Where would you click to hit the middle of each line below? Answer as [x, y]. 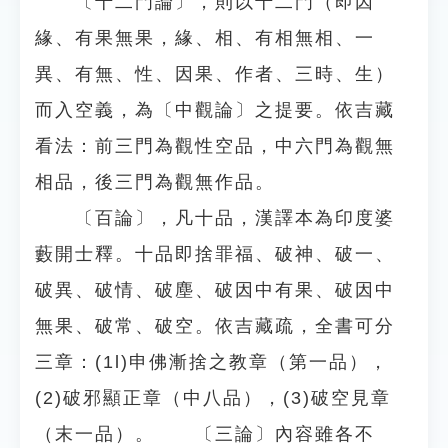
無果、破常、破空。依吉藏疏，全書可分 [215, 326]
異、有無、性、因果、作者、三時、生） [215, 74]
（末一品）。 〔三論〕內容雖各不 [205, 434]
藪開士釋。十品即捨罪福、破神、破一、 [215, 254]
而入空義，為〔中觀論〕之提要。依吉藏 [215, 110]
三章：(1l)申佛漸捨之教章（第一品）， [212, 362]
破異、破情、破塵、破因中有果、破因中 [215, 290]
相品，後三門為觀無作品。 [155, 182]
